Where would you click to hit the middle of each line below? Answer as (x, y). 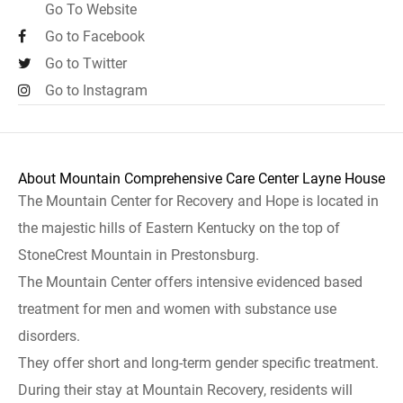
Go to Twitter (86, 63)
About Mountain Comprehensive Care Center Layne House (201, 179)
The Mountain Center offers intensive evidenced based (190, 282)
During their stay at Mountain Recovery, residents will (185, 390)
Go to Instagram (96, 90)
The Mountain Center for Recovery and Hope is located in (198, 201)
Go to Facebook (95, 36)
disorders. (49, 336)
